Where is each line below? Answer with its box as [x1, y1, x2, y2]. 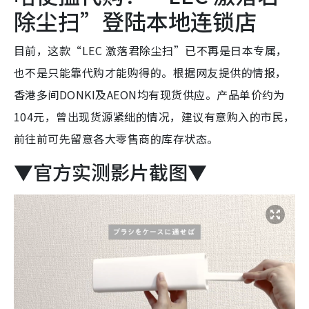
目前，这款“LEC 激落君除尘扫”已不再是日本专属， [14, 41, 288, 59]
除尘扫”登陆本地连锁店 [14, 4, 257, 37]
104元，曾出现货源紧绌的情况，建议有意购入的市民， [14, 108, 295, 125]
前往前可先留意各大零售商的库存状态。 [14, 130, 219, 147]
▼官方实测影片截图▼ [14, 157, 207, 186]
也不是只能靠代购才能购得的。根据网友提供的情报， [14, 63, 287, 81]
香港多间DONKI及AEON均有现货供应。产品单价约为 [14, 86, 285, 103]
